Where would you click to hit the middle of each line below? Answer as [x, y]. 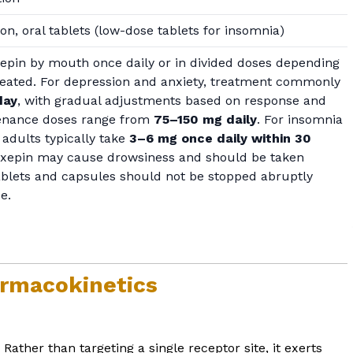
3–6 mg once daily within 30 [220, 139]
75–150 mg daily [205, 120]
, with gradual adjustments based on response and [171, 101]
